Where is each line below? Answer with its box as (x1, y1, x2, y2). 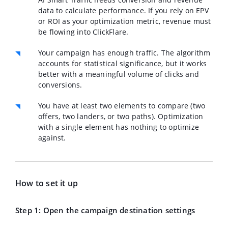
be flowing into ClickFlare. (38, 27, 129, 37)
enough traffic (107, 48, 157, 58)
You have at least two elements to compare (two (38, 101, 206, 110)
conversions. (38, 80, 82, 90)
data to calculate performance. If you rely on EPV (38, 6, 209, 15)
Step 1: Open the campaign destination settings (15, 205, 195, 215)
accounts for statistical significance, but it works (38, 59, 207, 68)
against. (38, 133, 66, 142)
